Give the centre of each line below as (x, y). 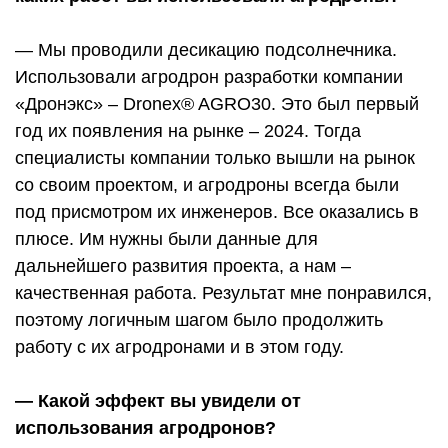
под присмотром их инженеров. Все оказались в (217, 212)
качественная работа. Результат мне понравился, (223, 293)
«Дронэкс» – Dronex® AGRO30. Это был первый (217, 104)
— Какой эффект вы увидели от (158, 401)
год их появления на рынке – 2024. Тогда (188, 131)
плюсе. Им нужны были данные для (166, 239)
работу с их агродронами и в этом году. (179, 347)
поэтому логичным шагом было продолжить (199, 320)
